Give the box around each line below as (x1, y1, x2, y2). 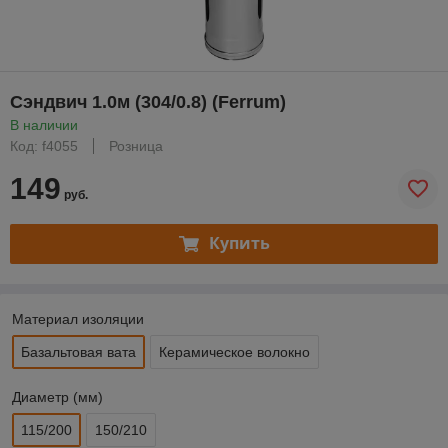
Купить (208, 232, 270, 255)
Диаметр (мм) (12, 388, 103, 405)
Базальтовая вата (21, 343, 136, 360)
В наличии (10, 116, 78, 133)
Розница (109, 137, 163, 154)
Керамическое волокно (159, 343, 310, 360)
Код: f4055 (10, 137, 78, 154)
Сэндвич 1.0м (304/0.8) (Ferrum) (10, 91, 286, 112)
